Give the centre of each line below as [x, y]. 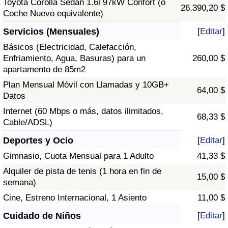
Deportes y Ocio [38, 141]
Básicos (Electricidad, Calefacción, [70, 47]
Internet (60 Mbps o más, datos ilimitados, [83, 111]
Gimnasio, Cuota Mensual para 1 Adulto [78, 156]
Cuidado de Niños [42, 216]
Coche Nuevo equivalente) [53, 14]
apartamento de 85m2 [44, 70]
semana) [20, 183]
